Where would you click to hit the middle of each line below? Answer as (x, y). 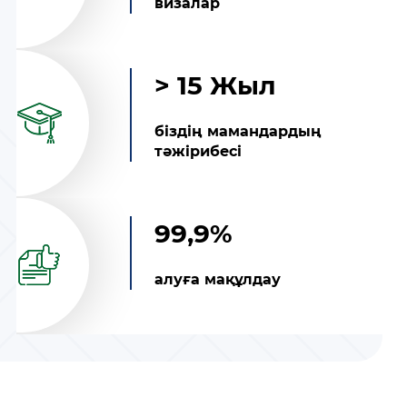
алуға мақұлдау (217, 279)
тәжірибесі (198, 151)
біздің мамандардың (238, 131)
